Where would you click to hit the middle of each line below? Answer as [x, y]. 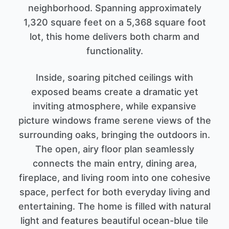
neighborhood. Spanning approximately [114, 8]
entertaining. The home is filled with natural [114, 206]
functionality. [114, 51]
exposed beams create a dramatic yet [114, 91]
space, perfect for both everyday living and [114, 192]
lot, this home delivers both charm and [114, 36]
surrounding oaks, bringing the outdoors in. [114, 134]
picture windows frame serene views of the [114, 120]
